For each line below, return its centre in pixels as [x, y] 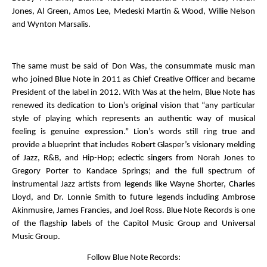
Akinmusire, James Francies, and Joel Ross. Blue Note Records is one [133, 211]
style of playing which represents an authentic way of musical [133, 119]
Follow [100, 258]
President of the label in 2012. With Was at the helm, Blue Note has [133, 93]
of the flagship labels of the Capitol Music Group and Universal [133, 224]
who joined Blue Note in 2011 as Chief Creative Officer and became [133, 80]
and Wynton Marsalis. [51, 25]
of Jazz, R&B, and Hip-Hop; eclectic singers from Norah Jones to [133, 159]
